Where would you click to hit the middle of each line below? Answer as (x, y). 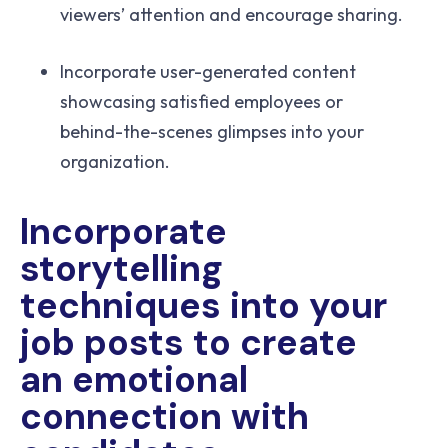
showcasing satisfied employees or (201, 102)
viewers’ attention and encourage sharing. (231, 15)
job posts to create (188, 343)
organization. (115, 162)
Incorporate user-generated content (208, 72)
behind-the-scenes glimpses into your (212, 132)
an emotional (134, 380)
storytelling (121, 269)
